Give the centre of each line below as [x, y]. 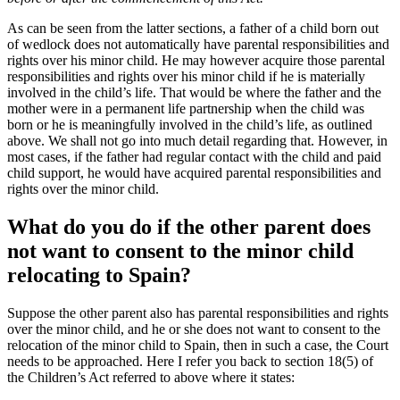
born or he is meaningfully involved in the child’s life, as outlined [190, 125]
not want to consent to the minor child [180, 251]
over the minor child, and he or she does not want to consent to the [194, 329]
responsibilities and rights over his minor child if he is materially [186, 77]
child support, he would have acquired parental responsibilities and [194, 173]
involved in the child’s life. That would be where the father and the [194, 93]
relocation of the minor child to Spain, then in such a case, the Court [198, 345]
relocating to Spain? [99, 275]
